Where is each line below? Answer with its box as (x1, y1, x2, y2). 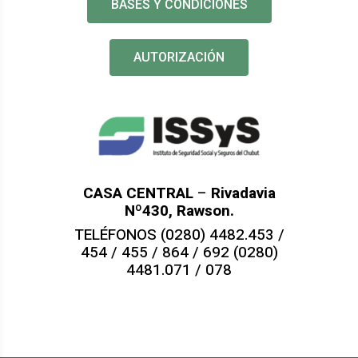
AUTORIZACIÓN (133, 50, 225, 65)
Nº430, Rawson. (124, 200, 234, 223)
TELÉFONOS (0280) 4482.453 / (74, 224, 284, 247)
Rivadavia (210, 182, 276, 205)
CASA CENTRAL (82, 182, 193, 205)
